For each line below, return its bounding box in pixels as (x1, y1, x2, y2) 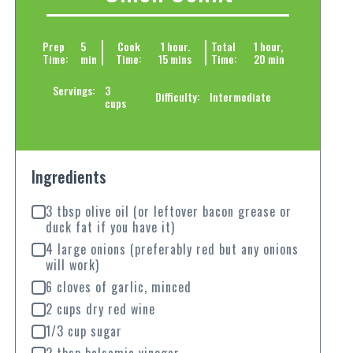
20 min (254, 50, 285, 67)
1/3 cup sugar (45, 321, 122, 341)
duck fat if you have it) (45, 217, 175, 237)
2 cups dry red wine (45, 299, 155, 319)
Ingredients (31, 165, 106, 189)
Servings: (53, 81, 96, 98)
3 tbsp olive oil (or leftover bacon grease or (45, 202, 292, 221)
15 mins (158, 50, 192, 67)
